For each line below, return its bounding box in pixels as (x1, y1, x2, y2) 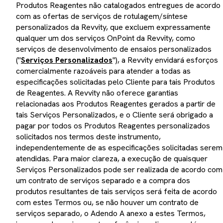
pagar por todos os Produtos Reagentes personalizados (16, 120, 210, 131)
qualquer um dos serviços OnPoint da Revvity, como (16, 32, 195, 43)
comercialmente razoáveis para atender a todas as (16, 65, 191, 76)
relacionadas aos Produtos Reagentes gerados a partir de (16, 98, 216, 109)
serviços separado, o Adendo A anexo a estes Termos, (16, 208, 206, 219)
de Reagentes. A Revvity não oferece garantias (16, 87, 178, 98)
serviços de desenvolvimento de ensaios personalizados (16, 43, 212, 54)
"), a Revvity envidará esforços (112, 54, 218, 65)
